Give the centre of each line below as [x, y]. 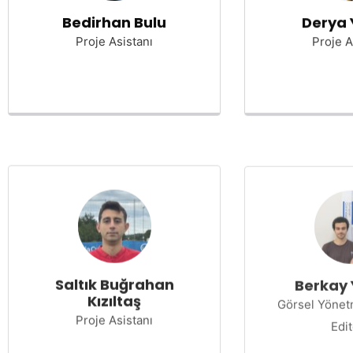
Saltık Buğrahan [114, 282]
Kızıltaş [114, 299]
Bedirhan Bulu [114, 22]
